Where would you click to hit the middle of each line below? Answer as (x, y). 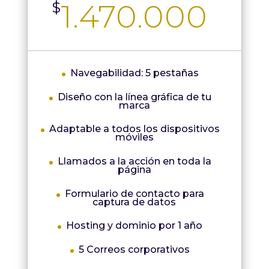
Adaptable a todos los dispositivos (134, 129)
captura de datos (134, 202)
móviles (134, 138)
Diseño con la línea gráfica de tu (134, 97)
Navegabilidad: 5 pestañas (134, 73)
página (134, 169)
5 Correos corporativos (134, 249)
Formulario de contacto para (134, 193)
